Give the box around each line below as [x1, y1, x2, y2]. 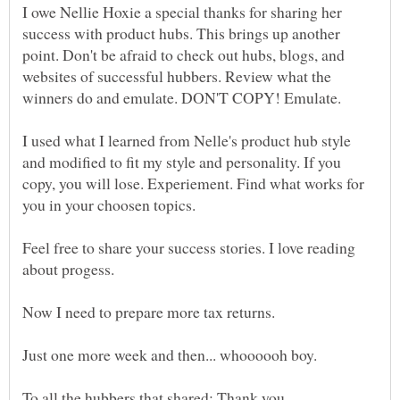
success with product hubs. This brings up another [22, 22, 340, 45]
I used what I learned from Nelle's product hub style [22, 129, 351, 152]
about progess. [22, 258, 114, 280]
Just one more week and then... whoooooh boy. [22, 344, 317, 366]
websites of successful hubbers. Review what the [22, 65, 331, 87]
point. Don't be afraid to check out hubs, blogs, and [22, 44, 345, 66]
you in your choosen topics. [22, 194, 196, 216]
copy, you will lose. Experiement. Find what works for [22, 172, 364, 195]
